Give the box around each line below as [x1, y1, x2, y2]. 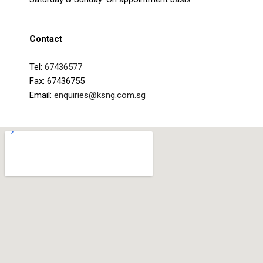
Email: [29, 89, 54, 100]
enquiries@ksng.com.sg [54, 89, 146, 100]
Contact [29, 33, 62, 44]
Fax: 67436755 [29, 75, 85, 86]
